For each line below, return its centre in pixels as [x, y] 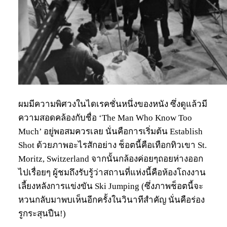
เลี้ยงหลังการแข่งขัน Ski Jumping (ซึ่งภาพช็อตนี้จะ [111, 186]
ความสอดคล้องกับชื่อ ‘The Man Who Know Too [105, 118]
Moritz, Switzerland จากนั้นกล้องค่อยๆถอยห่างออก [111, 159]
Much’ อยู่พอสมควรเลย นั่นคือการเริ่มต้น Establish [110, 132]
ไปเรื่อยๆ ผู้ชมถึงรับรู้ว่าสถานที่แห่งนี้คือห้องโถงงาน [112, 173]
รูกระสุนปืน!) [42, 214]
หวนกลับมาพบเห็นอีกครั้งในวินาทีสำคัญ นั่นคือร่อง [111, 200]
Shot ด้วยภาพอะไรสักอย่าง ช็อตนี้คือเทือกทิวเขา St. [112, 145]
